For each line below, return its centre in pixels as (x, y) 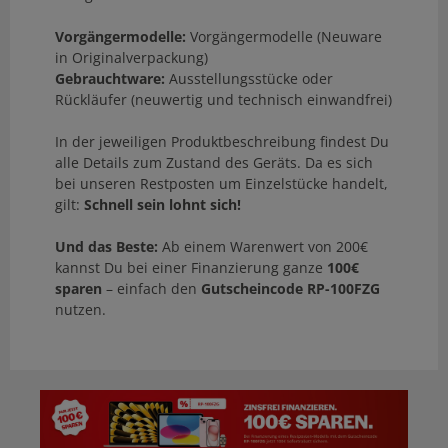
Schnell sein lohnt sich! (162, 205)
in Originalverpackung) (131, 58)
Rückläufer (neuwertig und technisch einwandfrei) (223, 100)
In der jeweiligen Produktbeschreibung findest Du (222, 142)
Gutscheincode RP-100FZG (290, 289)
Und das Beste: (106, 247)
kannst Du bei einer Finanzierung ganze (191, 268)
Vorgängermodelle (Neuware (284, 37)
